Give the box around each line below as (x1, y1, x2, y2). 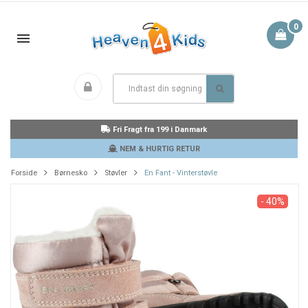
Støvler (104, 168, 127, 177)
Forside (11, 168, 37, 177)
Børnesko (54, 168, 87, 177)
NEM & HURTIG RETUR (118, 144, 200, 153)
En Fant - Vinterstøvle (144, 168, 217, 177)
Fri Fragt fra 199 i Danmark (111, 125, 207, 134)
